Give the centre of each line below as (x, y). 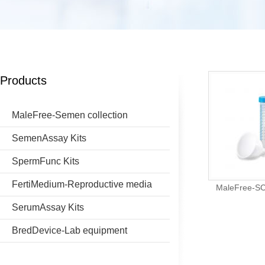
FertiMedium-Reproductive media (82, 184)
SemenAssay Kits (49, 138)
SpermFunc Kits (46, 161)
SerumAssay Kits (48, 207)
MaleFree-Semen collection (70, 115)
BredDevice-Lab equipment (70, 230)
